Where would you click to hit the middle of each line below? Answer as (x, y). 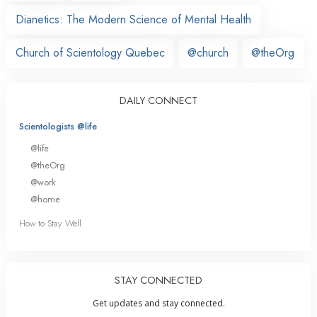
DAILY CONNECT (158, 100)
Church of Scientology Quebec (90, 52)
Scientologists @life (58, 126)
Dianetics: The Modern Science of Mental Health (133, 19)
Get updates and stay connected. (158, 304)
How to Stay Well (50, 224)
